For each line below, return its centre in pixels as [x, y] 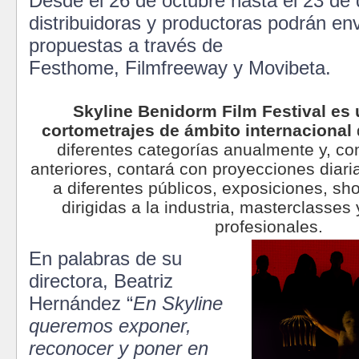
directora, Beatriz [101, 280]
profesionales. [268, 226]
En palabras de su [105, 258]
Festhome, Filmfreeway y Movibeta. [180, 67]
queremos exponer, [110, 325]
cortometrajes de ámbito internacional [197, 130]
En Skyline [178, 303]
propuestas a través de [129, 45]
